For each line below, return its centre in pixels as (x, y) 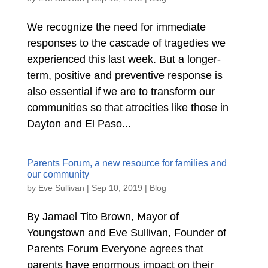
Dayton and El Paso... (79, 124)
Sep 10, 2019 (117, 188)
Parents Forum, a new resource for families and (127, 163)
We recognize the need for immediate (116, 27)
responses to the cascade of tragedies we (126, 43)
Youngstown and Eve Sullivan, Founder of (126, 233)
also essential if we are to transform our (121, 92)
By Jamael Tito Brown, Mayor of (103, 217)
